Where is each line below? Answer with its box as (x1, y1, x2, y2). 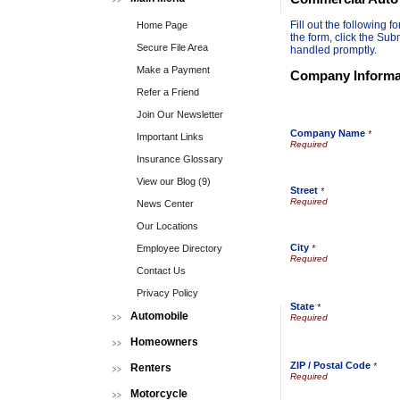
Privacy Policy (137, 287, 198, 298)
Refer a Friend (137, 87, 199, 97)
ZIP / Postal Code (290, 360, 371, 371)
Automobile (130, 310, 188, 322)
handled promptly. (290, 44, 377, 56)
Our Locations (137, 221, 198, 231)
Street (290, 185, 318, 196)
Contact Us (137, 265, 186, 276)
